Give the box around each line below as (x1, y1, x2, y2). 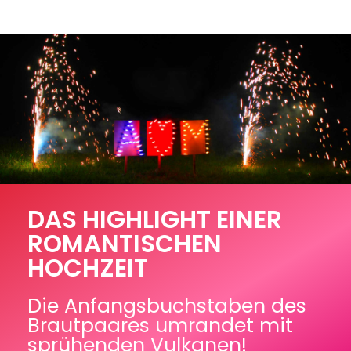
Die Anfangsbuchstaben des (27, 292, 306, 320)
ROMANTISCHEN (27, 226, 222, 262)
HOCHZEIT (27, 251, 148, 286)
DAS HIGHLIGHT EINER (27, 202, 282, 237)
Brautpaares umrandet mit (27, 312, 293, 340)
